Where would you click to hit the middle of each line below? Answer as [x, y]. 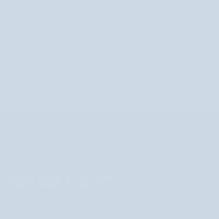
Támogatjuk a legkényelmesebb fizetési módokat [88, 166]
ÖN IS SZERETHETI [109, 8]
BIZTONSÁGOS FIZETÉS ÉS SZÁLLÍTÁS [77, 150]
